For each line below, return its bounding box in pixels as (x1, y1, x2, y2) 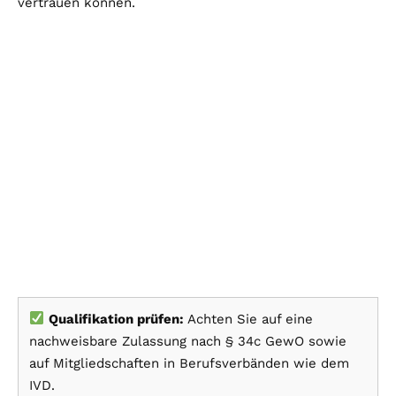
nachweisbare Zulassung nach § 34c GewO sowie (29, 332, 346, 349)
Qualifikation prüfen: (49, 310, 185, 327)
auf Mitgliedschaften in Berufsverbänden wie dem (29, 354, 349, 371)
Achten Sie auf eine (184, 310, 314, 327)
